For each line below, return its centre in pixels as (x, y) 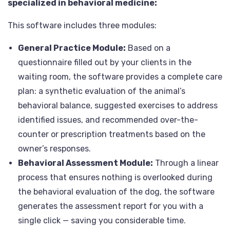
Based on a (148, 48)
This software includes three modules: (82, 25)
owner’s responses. (54, 149)
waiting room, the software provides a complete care (120, 77)
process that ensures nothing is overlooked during (115, 177)
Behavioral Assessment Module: (85, 163)
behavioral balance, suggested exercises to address (118, 106)
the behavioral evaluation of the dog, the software (116, 192)
